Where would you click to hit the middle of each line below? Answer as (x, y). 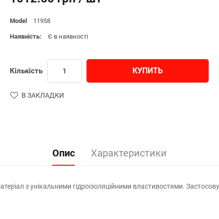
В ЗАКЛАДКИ (43, 95)
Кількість (26, 71)
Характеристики (129, 153)
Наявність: (26, 36)
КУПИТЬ (148, 70)
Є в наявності (68, 36)
